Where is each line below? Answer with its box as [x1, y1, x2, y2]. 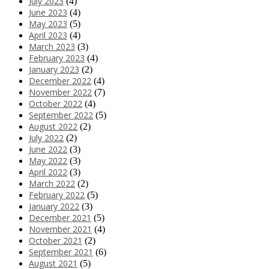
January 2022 [29, 200, 79, 212]
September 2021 [29, 246, 93, 258]
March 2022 [29, 177, 75, 189]
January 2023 [29, 63, 79, 75]
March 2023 [29, 40, 75, 52]
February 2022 [29, 189, 85, 201]
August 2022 [29, 120, 77, 132]
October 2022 [29, 97, 82, 109]
